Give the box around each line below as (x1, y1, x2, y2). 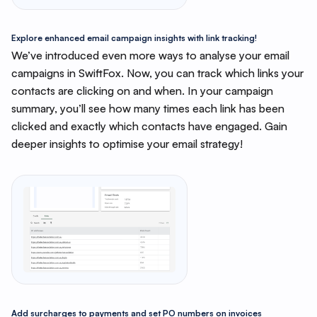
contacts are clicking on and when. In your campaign (11, 83, 273, 98)
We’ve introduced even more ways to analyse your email (11, 47, 289, 62)
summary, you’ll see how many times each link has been (11, 100, 284, 115)
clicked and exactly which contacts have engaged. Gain (11, 118, 287, 133)
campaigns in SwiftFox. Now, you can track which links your (11, 65, 304, 80)
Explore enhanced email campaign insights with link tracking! (11, 33, 257, 43)
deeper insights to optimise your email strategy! (11, 136, 243, 151)
